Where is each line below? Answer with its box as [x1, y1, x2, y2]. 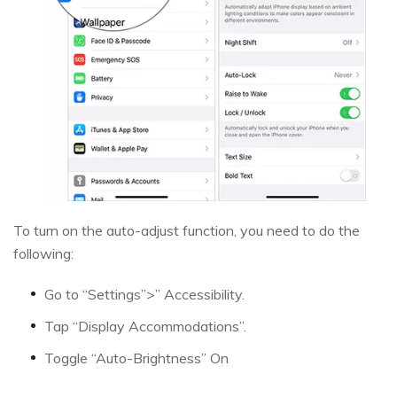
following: [13, 244, 74, 262]
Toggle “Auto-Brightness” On [44, 348, 229, 367]
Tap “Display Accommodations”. [44, 316, 246, 335]
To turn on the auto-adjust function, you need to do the [13, 221, 360, 239]
